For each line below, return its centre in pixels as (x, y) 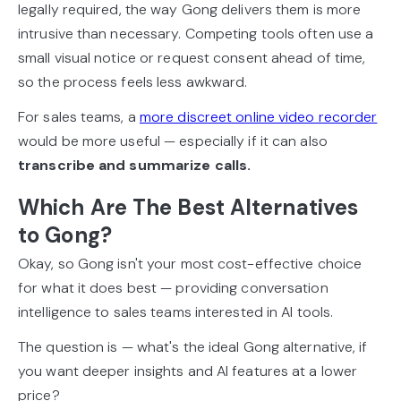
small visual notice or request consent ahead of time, (192, 58)
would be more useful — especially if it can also (173, 141)
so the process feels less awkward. (133, 82)
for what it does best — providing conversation (173, 288)
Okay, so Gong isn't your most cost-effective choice (190, 264)
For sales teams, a (79, 117)
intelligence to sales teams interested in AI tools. (176, 312)
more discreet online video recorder (258, 117)
